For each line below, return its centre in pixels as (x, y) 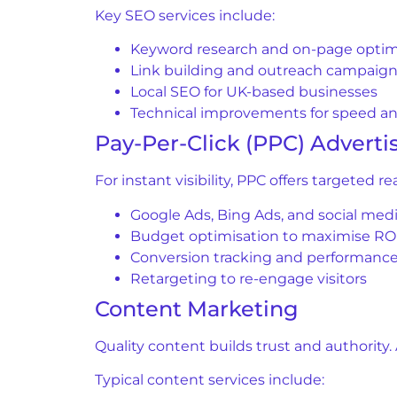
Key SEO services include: (185, 15)
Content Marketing (197, 308)
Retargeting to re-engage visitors (249, 278)
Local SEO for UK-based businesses (254, 92)
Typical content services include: (210, 380)
